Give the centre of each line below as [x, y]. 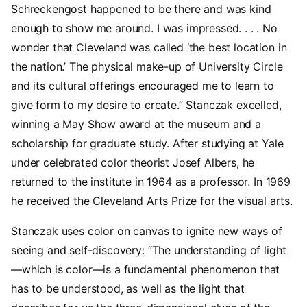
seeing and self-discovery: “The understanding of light [149, 250]
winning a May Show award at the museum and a [136, 124]
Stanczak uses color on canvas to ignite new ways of [147, 231]
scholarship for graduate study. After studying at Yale [147, 144]
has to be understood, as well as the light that [128, 289]
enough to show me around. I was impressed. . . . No [144, 28]
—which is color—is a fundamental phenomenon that [146, 270]
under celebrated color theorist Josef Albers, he [133, 163]
